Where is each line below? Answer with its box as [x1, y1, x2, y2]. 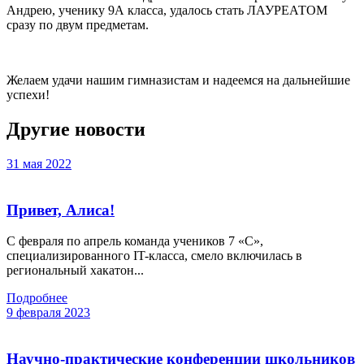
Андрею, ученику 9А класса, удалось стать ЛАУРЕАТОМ [6, 3, 327, 18]
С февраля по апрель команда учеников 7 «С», [6, 234, 263, 249]
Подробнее [6, 291, 67, 305]
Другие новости [6, 118, 145, 140]
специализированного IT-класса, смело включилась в [6, 249, 302, 263]
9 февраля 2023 [6, 305, 90, 320]
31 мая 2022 [6, 156, 71, 171]
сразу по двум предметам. [6, 18, 149, 32]
